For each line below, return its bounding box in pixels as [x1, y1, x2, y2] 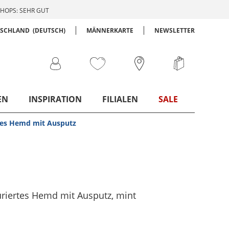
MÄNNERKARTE [86, 26, 133, 35]
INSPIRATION [29, 94, 82, 105]
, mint [111, 189, 136, 201]
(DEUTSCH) [32, 26, 65, 35]
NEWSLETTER [154, 26, 195, 35]
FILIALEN [102, 94, 138, 105]
